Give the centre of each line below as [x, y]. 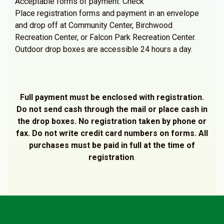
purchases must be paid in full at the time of [112, 145]
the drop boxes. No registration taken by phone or [112, 121]
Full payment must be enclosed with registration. [112, 97]
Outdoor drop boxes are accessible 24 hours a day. [104, 49]
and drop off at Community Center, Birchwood [94, 25]
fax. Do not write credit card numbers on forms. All [112, 133]
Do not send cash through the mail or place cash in [112, 109]
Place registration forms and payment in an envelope [107, 13]
